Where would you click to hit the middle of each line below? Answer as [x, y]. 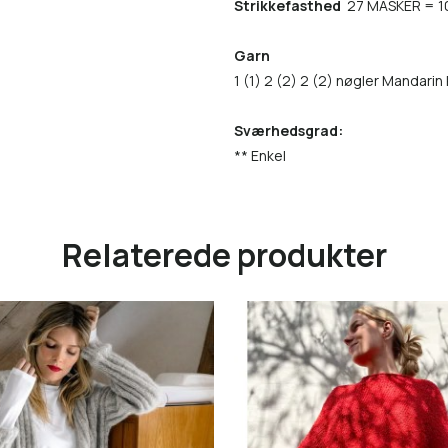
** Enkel [260, 156]
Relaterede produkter [224, 255]
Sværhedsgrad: [288, 131]
